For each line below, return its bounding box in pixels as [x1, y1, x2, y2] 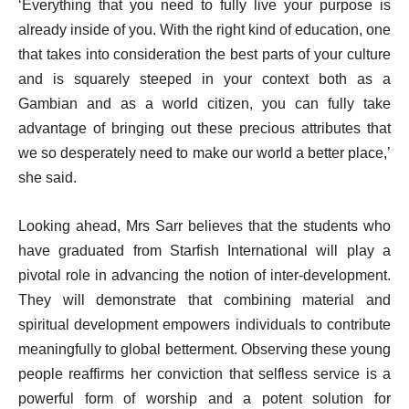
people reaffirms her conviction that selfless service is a [18, 366, 391, 383]
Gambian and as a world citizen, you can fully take [18, 96, 391, 112]
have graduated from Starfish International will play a [18, 243, 391, 259]
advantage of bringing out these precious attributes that [18, 121, 391, 137]
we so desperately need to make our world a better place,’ [18, 145, 391, 162]
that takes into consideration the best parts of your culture [18, 47, 391, 63]
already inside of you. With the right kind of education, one [18, 22, 391, 38]
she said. [18, 170, 77, 186]
